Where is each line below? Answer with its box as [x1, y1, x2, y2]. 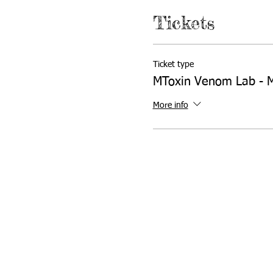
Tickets [152, 12, 214, 34]
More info [152, 101, 188, 110]
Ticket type [152, 60, 194, 69]
